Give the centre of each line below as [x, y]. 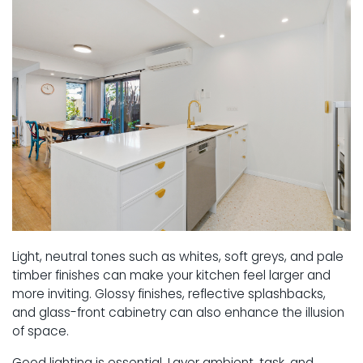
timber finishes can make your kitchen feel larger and [171, 275]
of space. [41, 331]
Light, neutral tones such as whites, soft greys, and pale [178, 256]
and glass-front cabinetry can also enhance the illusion [178, 312]
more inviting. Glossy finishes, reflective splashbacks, [169, 293]
